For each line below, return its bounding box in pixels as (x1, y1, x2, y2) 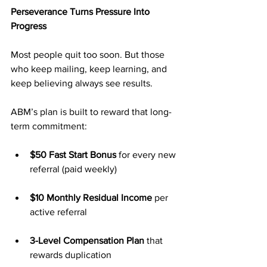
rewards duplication (30, 250, 111, 260)
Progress (11, 21, 46, 31)
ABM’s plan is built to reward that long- (11, 107, 172, 117)
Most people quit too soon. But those (11, 49, 167, 60)
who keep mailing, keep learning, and (11, 64, 169, 74)
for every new (116, 150, 178, 160)
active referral (30, 207, 87, 217)
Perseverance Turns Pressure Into (11, 7, 152, 17)
